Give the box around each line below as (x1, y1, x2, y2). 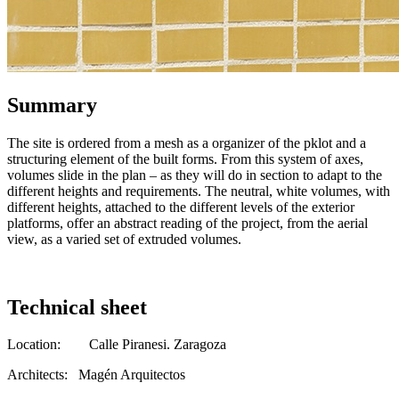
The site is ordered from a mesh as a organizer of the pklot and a (7, 134, 370, 151)
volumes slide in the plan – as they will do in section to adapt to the (7, 167, 382, 183)
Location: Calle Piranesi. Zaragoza (7, 337, 226, 353)
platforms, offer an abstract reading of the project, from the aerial (7, 215, 368, 231)
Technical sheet (7, 295, 147, 319)
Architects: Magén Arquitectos (7, 367, 185, 383)
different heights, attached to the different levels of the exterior (7, 199, 354, 215)
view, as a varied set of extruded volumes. (7, 231, 241, 247)
